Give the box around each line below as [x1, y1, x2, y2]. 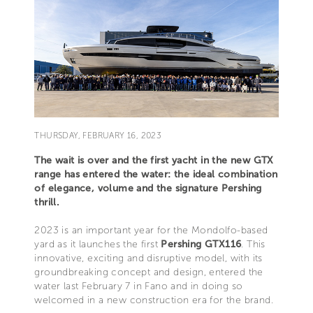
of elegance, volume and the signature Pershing [34, 182, 262, 194]
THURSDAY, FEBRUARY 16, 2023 [34, 130, 162, 140]
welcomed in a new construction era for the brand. [34, 293, 273, 306]
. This [241, 238, 265, 250]
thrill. [34, 196, 60, 208]
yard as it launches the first [34, 238, 161, 250]
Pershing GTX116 [161, 238, 242, 250]
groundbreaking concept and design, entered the [34, 265, 263, 278]
